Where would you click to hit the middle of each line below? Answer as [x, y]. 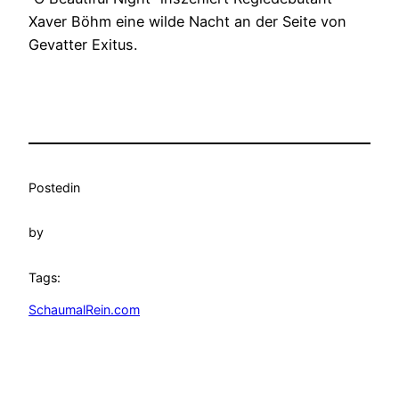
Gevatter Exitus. [83, 45]
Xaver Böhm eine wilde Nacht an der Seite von [187, 22]
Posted [49, 187]
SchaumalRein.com [84, 310]
